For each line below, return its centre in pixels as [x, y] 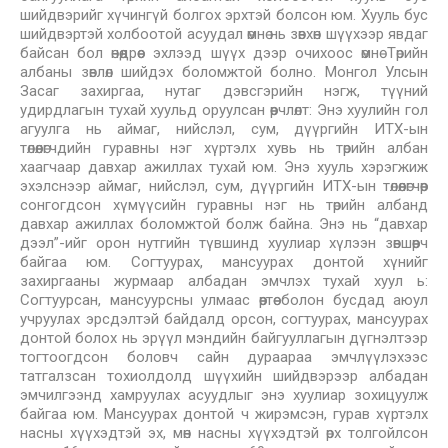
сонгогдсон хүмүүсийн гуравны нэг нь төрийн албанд [224, 205]
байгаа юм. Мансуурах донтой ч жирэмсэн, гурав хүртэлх [224, 414]
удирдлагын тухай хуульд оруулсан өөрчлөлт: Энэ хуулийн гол [224, 110]
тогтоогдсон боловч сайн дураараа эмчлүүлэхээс [224, 357]
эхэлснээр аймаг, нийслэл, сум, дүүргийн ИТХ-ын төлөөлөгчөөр [224, 186]
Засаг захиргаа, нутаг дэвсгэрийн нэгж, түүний [224, 91]
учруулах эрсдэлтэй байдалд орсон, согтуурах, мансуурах [224, 319]
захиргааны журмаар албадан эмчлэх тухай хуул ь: [224, 281]
